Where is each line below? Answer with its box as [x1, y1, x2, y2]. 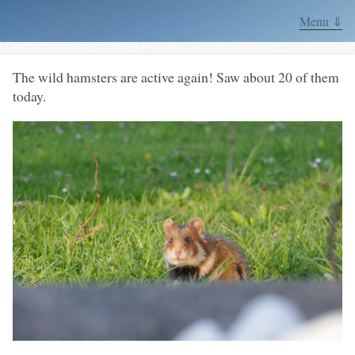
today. [13, 86, 46, 105]
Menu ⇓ [300, 13, 342, 29]
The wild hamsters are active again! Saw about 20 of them [13, 67, 339, 86]
